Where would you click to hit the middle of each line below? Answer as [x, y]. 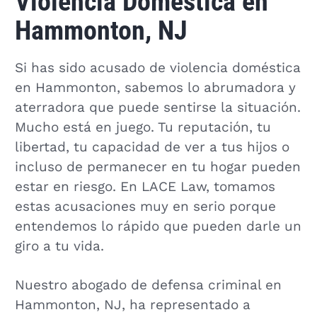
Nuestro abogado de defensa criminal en [148, 285]
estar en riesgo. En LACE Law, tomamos [145, 186]
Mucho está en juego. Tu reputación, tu [143, 127]
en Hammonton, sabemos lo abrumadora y [155, 87]
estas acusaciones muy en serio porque [145, 206]
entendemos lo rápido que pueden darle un [158, 226]
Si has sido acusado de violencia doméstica [157, 68]
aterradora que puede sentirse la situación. [157, 107]
